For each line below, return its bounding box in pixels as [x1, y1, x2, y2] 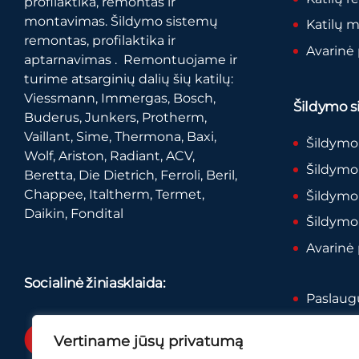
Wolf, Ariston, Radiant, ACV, [24, 147, 195, 163]
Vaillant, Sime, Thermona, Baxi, [24, 128, 216, 144]
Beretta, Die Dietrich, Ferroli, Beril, [24, 167, 237, 183]
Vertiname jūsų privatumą [54, 333, 244, 350]
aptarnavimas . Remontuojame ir [24, 51, 237, 67]
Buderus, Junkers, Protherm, [24, 109, 207, 125]
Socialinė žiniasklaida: [24, 274, 166, 291]
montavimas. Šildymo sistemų [24, 13, 218, 29]
